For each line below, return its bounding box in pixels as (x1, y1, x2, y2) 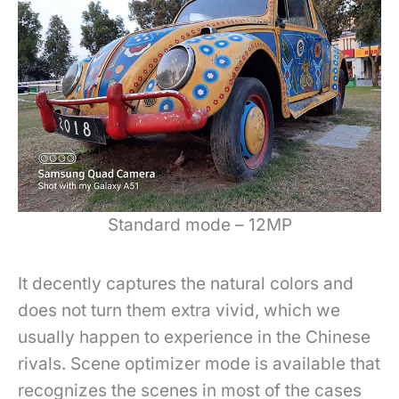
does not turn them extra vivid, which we (18, 299, 340, 321)
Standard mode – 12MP (107, 214, 292, 235)
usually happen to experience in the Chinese (18, 326, 370, 347)
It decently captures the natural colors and (18, 273, 354, 294)
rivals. (18, 353, 70, 374)
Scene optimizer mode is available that (70, 353, 380, 374)
